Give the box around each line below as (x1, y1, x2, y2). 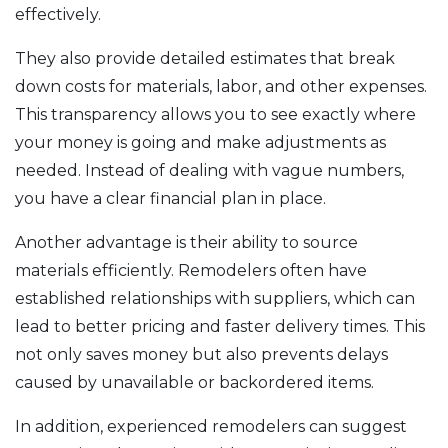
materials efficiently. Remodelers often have (15, 260, 367, 280)
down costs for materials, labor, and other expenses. (15, 76, 427, 96)
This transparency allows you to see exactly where (15, 104, 416, 124)
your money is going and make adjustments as (15, 132, 386, 152)
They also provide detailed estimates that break (15, 48, 395, 68)
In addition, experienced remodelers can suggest (15, 416, 407, 436)
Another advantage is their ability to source (15, 232, 358, 252)
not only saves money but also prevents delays (15, 344, 388, 364)
